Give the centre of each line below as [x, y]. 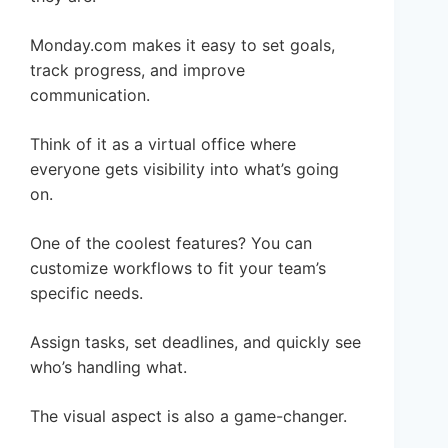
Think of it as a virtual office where [163, 144]
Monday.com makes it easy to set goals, [182, 45]
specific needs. [86, 293]
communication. [90, 95]
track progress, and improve [137, 70]
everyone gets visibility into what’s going [184, 169]
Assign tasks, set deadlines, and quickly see [195, 342]
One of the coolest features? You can [171, 243]
